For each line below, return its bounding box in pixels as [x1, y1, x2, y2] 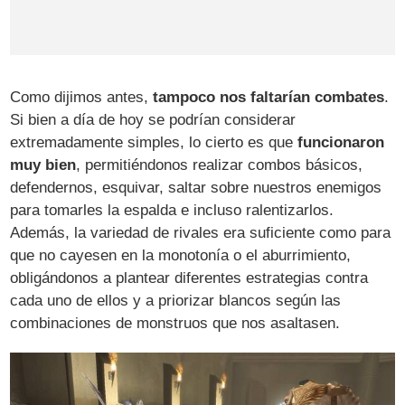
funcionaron [297, 133, 385, 151]
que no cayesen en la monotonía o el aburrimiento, [10, 246, 352, 264]
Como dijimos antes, [10, 88, 154, 106]
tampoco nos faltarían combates [153, 88, 385, 106]
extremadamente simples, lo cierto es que [10, 133, 298, 151]
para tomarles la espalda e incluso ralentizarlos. [10, 201, 334, 219]
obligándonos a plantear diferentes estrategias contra [10, 268, 369, 287]
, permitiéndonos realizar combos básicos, [76, 155, 363, 174]
